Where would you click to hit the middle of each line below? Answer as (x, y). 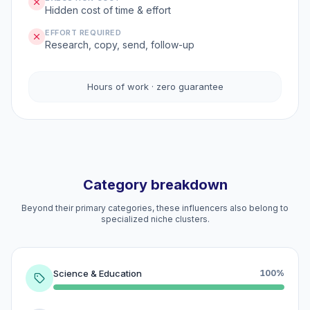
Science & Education (98, 273)
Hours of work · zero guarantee (155, 86)
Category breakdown (155, 185)
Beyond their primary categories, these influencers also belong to (155, 208)
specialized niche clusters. (155, 219)
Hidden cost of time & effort (108, 10)
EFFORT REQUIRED (83, 33)
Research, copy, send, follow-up (120, 45)
